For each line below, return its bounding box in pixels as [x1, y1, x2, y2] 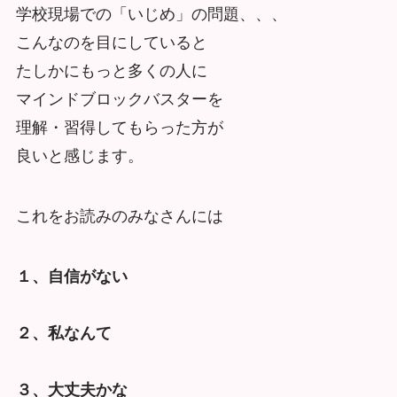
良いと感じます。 [15, 146, 144, 165]
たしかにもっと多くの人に [15, 61, 207, 80]
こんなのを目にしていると [15, 33, 207, 51]
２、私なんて [15, 323, 112, 342]
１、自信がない [15, 267, 128, 285]
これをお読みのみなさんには [15, 206, 223, 225]
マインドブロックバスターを [15, 90, 223, 108]
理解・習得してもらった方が [15, 118, 223, 136]
